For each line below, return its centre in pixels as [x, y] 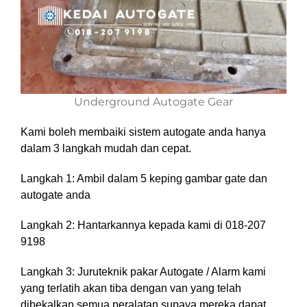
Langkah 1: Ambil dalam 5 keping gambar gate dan [144, 179]
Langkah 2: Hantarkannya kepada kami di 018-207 [143, 225]
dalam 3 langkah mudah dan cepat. [106, 148]
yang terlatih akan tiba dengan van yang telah [131, 288]
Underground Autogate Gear [153, 102]
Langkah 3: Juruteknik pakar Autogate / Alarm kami [143, 272]
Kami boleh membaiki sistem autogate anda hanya [143, 132]
